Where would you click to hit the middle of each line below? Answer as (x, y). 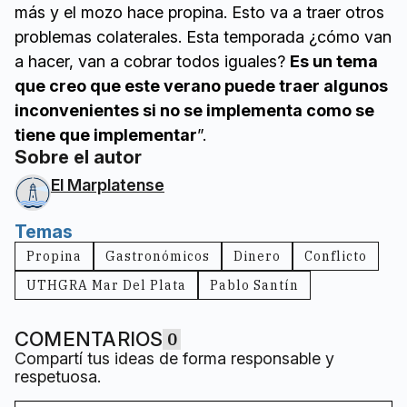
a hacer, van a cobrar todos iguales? (152, 62)
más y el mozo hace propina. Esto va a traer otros (199, 13)
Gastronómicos (158, 257)
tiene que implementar (106, 135)
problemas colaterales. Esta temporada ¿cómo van (203, 37)
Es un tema (334, 62)
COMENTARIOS (89, 339)
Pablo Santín (254, 286)
